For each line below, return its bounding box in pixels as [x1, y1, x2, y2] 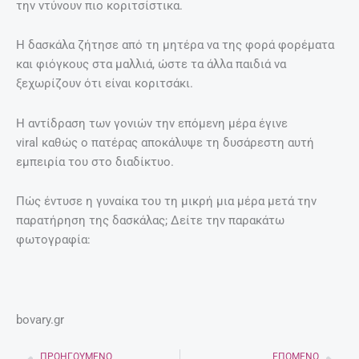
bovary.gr [16, 312, 64, 327]
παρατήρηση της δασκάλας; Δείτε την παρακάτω [16, 213, 284, 228]
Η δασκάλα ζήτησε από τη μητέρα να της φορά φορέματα [16, 38, 334, 53]
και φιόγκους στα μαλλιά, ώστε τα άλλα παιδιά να [16, 57, 286, 72]
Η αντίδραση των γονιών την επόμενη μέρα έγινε [16, 115, 288, 131]
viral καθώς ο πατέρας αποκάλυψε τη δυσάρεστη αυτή [16, 135, 314, 150]
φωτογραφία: [16, 232, 91, 248]
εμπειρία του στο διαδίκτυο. [16, 154, 177, 169]
